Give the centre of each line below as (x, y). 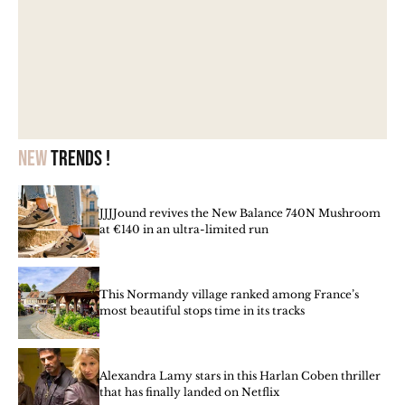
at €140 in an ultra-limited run (184, 230)
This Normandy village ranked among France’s (229, 295)
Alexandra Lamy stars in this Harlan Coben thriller (240, 376)
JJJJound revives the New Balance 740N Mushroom (240, 213)
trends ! (79, 159)
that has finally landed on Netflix (189, 392)
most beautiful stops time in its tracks (202, 311)
